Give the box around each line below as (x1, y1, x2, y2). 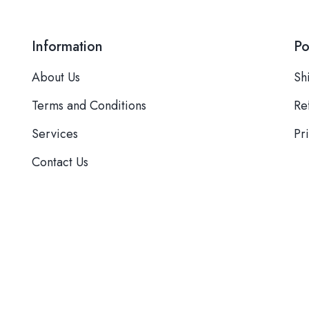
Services (32, 125, 78, 143)
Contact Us (32, 153, 88, 171)
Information (32, 37, 103, 57)
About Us (32, 68, 80, 86)
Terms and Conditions (32, 97, 146, 114)
